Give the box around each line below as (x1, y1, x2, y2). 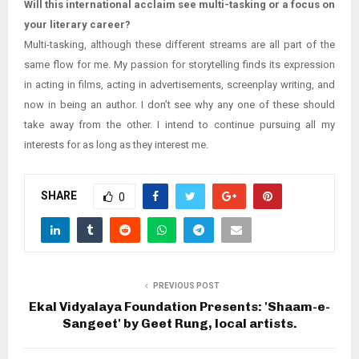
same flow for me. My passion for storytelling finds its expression (24, 58, 335, 71)
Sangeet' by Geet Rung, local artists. (62, 316, 297, 332)
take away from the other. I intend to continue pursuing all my (24, 119, 335, 131)
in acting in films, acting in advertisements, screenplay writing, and (24, 79, 335, 91)
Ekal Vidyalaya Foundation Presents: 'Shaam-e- (29, 299, 330, 315)
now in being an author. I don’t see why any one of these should (24, 99, 335, 111)
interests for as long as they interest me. (24, 139, 211, 151)
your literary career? (24, 18, 131, 31)
